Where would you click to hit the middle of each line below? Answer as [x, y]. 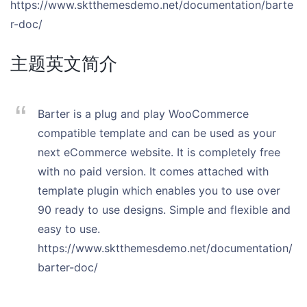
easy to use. [69, 229]
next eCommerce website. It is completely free [159, 152]
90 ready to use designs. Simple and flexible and [164, 210]
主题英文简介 [64, 63]
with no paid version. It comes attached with [153, 171]
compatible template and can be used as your [157, 133]
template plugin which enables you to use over [159, 191]
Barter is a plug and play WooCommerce [143, 114]
